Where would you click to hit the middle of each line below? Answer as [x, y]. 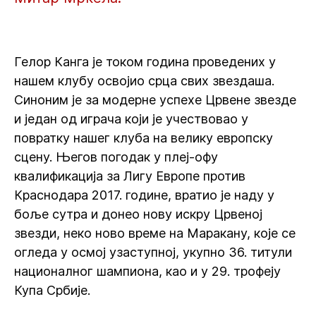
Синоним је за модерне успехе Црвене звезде [155, 100]
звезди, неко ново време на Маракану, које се [155, 233]
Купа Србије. [52, 290]
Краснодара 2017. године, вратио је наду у [144, 195]
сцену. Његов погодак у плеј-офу [116, 157]
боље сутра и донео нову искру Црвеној [138, 214]
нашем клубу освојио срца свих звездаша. [144, 81]
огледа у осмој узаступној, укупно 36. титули [153, 252]
